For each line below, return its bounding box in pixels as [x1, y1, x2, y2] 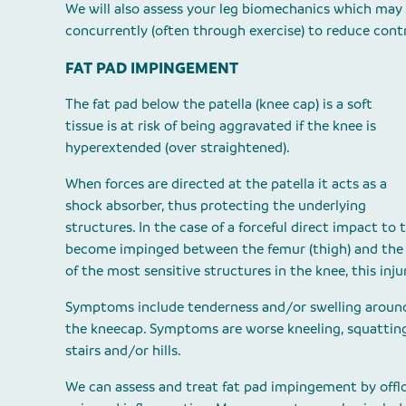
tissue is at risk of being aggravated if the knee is [65, 116, 376, 135]
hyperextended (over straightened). [65, 138, 290, 157]
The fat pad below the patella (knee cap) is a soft [65, 94, 372, 113]
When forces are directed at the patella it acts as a [65, 174, 387, 193]
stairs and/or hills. [65, 341, 181, 360]
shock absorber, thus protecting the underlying [65, 196, 366, 215]
